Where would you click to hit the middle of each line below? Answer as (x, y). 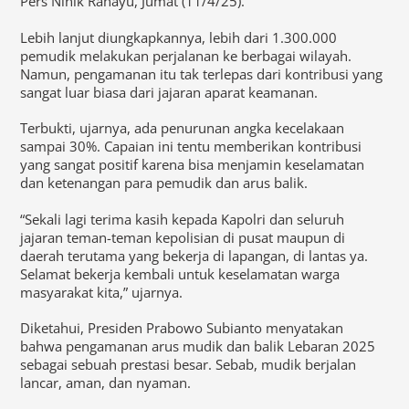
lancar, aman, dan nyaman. (106, 383)
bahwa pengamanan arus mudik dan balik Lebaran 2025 (198, 346)
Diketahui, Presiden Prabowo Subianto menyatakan (182, 328)
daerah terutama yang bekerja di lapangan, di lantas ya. (194, 255)
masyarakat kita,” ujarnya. (102, 292)
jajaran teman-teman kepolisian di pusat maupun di (183, 237)
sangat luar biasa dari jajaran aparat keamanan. (169, 92)
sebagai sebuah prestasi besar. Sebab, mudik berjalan (189, 365)
